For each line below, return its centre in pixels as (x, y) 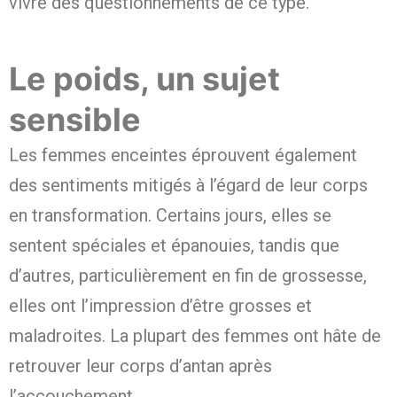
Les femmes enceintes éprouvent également (183, 156)
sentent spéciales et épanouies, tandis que (174, 246)
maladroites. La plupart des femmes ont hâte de (195, 336)
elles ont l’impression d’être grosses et (160, 306)
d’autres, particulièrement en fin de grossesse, (188, 276)
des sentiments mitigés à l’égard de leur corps (188, 186)
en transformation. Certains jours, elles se (170, 216)
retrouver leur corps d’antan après (140, 366)
